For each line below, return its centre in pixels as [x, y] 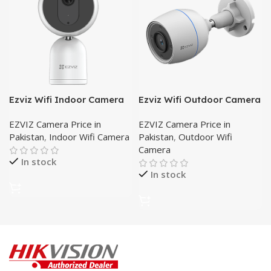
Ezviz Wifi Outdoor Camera [200, 100]
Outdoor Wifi [205, 137]
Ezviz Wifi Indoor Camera [67, 100]
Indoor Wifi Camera [89, 137]
